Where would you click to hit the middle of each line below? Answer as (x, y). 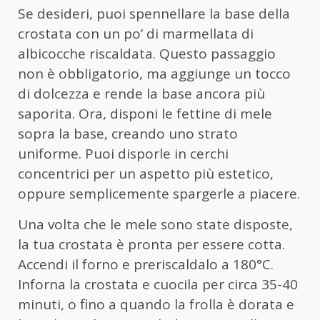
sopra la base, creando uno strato (128, 134)
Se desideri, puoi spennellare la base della (154, 14)
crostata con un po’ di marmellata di (136, 34)
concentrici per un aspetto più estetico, (146, 174)
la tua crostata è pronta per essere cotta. (151, 245)
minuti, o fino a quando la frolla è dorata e (156, 305)
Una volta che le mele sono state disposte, (155, 225)
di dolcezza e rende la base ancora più (141, 94)
